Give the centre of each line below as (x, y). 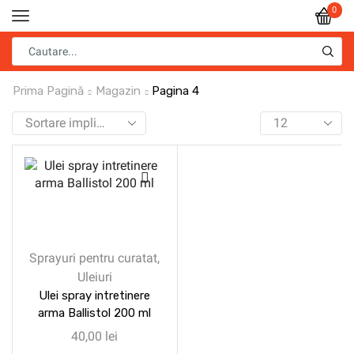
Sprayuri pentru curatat (94, 258)
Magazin (118, 91)
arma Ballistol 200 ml (95, 313)
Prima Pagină (48, 91)
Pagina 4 (175, 91)
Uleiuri (94, 277)
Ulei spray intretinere (94, 296)
